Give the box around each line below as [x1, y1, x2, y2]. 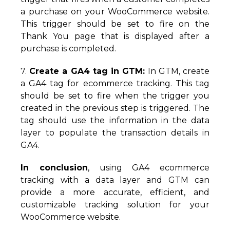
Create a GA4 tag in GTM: [29, 66, 145, 76]
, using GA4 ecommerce [87, 163, 209, 172]
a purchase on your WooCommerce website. [21, 7, 209, 16]
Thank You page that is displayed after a [21, 31, 209, 41]
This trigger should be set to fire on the [21, 19, 209, 29]
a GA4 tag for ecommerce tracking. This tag [21, 79, 209, 88]
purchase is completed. [21, 44, 116, 53]
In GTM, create [145, 66, 210, 76]
